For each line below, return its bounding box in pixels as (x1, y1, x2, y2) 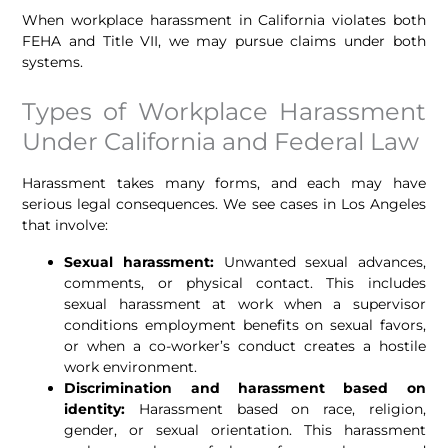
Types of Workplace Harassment (22, 96, 426, 126)
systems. (22, 52, 84, 71)
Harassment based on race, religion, (125, 399, 426, 418)
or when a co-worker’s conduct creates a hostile (64, 336, 426, 355)
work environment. (64, 357, 198, 376)
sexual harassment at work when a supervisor (64, 294, 426, 313)
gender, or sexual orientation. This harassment (64, 420, 426, 439)
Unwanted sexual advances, (213, 252, 426, 271)
